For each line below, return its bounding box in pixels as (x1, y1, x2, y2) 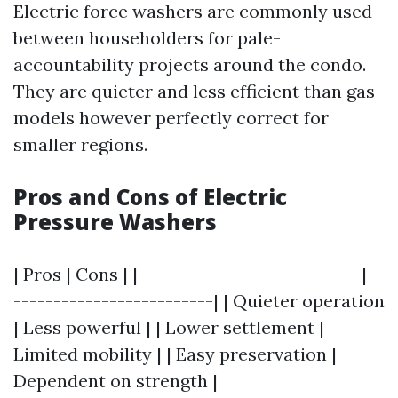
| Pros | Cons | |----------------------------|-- (13, 263, 383, 285)
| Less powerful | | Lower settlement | (13, 316, 324, 338)
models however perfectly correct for (13, 107, 329, 129)
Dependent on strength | (13, 370, 218, 392)
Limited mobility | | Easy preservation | (13, 343, 337, 365)
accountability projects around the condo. (13, 53, 366, 76)
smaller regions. (13, 133, 147, 155)
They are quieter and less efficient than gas (13, 80, 375, 102)
